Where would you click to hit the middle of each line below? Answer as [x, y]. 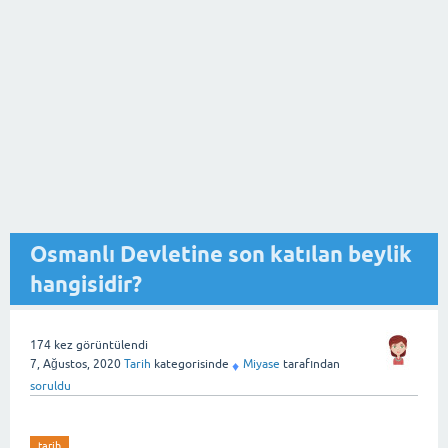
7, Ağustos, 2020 [75, 364]
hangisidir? [86, 284]
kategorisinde [190, 364]
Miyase [261, 364]
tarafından [311, 364]
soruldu [50, 385]
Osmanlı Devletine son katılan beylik [221, 254]
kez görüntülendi [99, 345]
